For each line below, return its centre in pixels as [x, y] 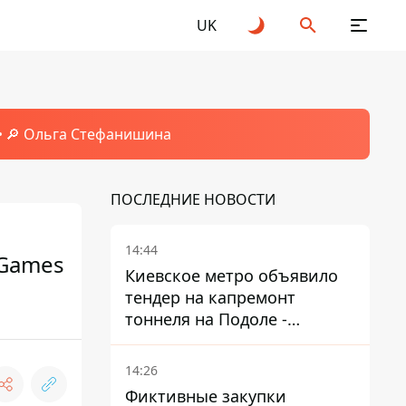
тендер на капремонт [210, 297]
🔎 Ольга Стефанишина [88, 134]
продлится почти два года [230, 341]
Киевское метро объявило [232, 275]
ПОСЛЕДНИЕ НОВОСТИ [193, 199]
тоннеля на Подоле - [206, 319]
